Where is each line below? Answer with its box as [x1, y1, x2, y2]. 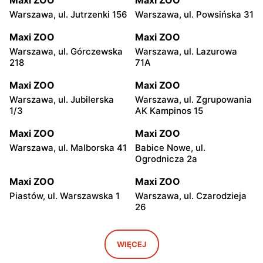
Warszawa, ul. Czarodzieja [135, 190, 247, 201]
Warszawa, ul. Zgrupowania [135, 93, 252, 105]
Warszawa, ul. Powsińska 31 [135, 8, 254, 20]
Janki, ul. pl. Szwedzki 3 [135, 238, 235, 249]
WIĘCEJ [117, 239, 146, 249]
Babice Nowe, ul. [135, 141, 205, 153]
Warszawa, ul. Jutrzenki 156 [9, 8, 127, 20]
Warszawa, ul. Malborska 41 [9, 141, 127, 153]
